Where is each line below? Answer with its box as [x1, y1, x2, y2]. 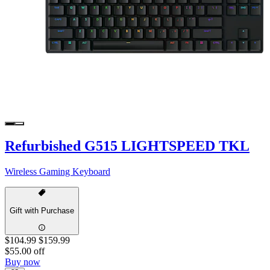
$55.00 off [5, 245, 45, 256]
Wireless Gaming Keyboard [5, 166, 110, 177]
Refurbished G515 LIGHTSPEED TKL [5, 137, 250, 154]
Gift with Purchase [10, 206, 74, 216]
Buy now [5, 256, 40, 267]
